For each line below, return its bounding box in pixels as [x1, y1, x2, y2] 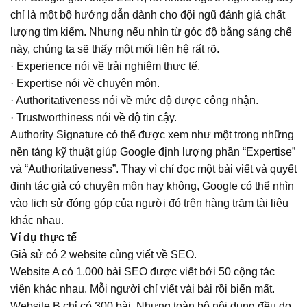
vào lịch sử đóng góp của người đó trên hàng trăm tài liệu [10, 197, 288, 209]
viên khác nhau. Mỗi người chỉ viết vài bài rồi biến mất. [10, 282, 275, 295]
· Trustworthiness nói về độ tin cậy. [10, 111, 177, 123]
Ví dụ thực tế [10, 231, 77, 243]
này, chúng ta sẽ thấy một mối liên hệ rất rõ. [10, 42, 219, 55]
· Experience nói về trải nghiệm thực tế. [10, 60, 200, 72]
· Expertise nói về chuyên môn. [10, 77, 160, 89]
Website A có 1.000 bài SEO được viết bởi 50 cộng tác [10, 265, 275, 278]
